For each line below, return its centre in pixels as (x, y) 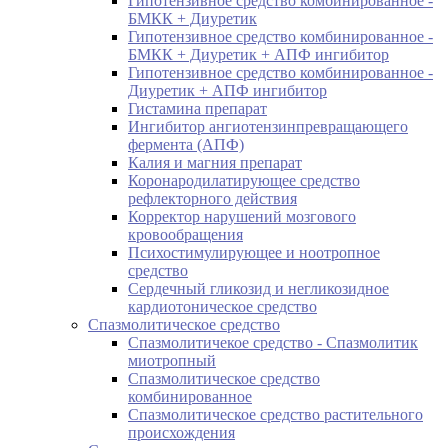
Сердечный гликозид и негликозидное (258, 288)
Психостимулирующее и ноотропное (254, 252)
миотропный (172, 360)
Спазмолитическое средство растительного (275, 414)
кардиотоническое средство (222, 306)
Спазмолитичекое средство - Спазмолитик (273, 342)
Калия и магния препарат (215, 162)
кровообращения (185, 234)
